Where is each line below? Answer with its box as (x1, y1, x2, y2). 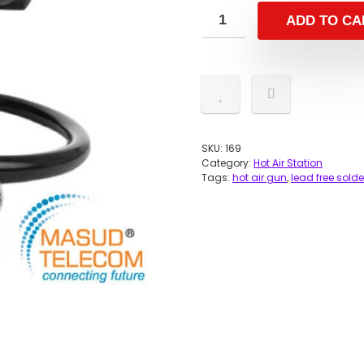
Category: (201, 156, 253, 170)
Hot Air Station (253, 156, 323, 170)
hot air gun (232, 171, 287, 184)
